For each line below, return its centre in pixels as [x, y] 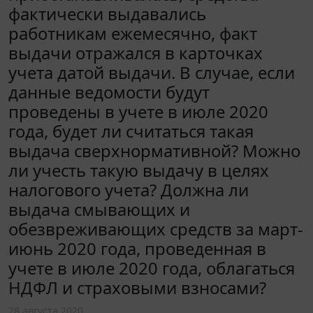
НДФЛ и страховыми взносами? [137, 288]
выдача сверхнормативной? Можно [154, 151]
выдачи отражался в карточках [136, 53]
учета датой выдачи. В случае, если [152, 73]
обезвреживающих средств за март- [156, 229]
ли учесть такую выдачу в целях [139, 170]
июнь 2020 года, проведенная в [137, 249]
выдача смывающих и [99, 210]
